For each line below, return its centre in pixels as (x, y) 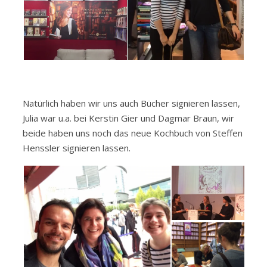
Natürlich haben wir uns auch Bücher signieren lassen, (131, 103)
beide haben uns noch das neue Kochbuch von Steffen (133, 133)
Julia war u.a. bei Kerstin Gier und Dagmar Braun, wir (128, 118)
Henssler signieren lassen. (77, 148)
